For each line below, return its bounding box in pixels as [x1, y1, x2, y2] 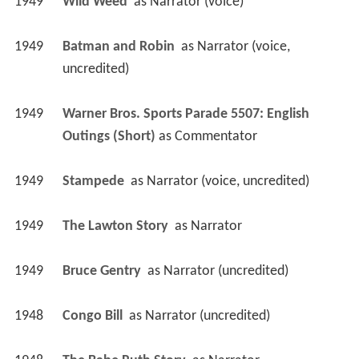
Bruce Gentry [62, 268, 144, 284]
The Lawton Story [62, 224, 171, 240]
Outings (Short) [62, 134, 155, 150]
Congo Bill [62, 313, 126, 329]
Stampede [62, 179, 127, 195]
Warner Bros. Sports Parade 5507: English [62, 111, 309, 127]
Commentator [174, 134, 257, 150]
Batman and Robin [62, 44, 178, 60]
